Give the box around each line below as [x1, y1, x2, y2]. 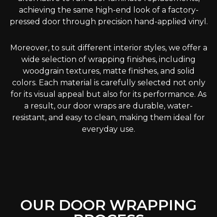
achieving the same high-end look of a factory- [18, 5, 199, 15]
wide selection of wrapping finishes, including [21, 55, 196, 64]
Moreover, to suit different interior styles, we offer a [10, 43, 207, 53]
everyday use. [82, 124, 135, 134]
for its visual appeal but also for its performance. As [11, 90, 206, 99]
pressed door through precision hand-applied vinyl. [9, 17, 208, 27]
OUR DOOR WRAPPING [20, 196, 197, 215]
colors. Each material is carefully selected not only [12, 78, 205, 88]
